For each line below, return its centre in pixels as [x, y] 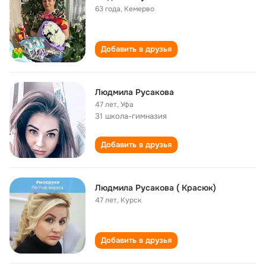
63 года [108, 9]
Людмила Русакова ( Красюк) [156, 188]
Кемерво [139, 9]
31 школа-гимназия [131, 116]
